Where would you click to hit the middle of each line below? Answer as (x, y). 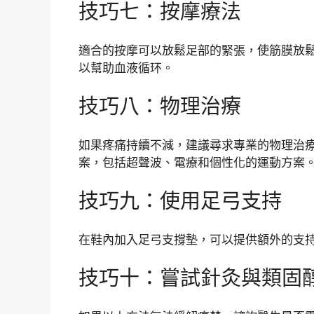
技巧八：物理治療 (160, 107)
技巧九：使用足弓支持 (180, 201)
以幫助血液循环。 (126, 68)
